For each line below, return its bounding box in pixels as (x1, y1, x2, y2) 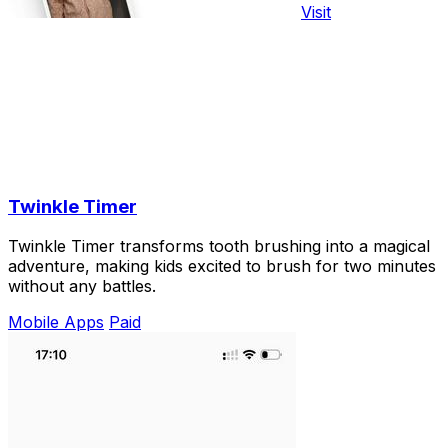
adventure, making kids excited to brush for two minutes (8, 256, 436, 277)
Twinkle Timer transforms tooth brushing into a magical (8, 236, 430, 257)
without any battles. (8, 276, 156, 297)
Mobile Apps (8, 312, 104, 333)
